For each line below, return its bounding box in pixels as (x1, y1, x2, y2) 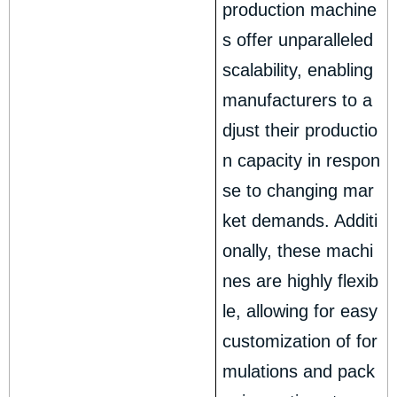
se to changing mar (222, 181, 375, 201)
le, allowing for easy (222, 301, 378, 322)
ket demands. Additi (222, 211, 378, 231)
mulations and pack (222, 362, 376, 382)
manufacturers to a (222, 90, 373, 111)
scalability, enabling (222, 60, 374, 81)
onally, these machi (222, 241, 374, 261)
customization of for (222, 331, 378, 352)
